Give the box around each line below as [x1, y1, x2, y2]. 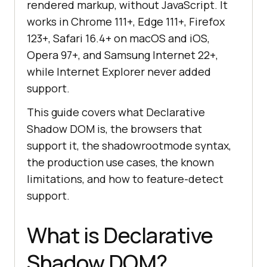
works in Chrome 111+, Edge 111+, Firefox [27, 14, 225, 29]
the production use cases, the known [27, 155, 214, 170]
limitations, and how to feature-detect [27, 172, 223, 187]
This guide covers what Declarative [27, 105, 205, 120]
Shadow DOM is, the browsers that [27, 122, 202, 136]
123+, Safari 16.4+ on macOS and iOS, [27, 31, 210, 46]
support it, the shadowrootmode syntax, [27, 138, 231, 153]
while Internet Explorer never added [27, 64, 211, 79]
